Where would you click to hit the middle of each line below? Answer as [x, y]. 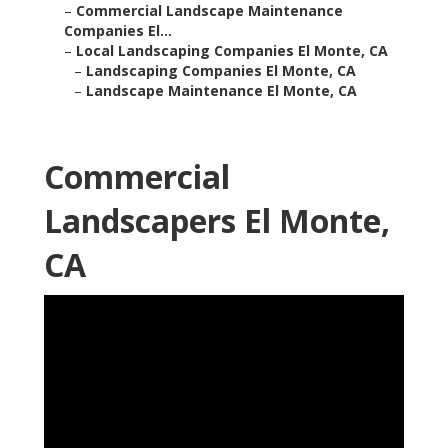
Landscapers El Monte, [217, 221]
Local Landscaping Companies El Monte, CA [232, 51]
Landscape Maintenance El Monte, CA [221, 91]
